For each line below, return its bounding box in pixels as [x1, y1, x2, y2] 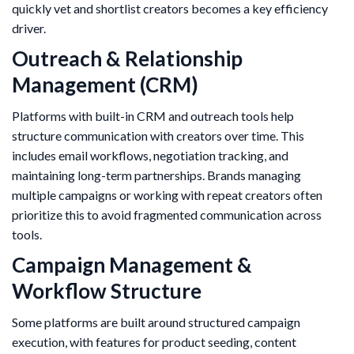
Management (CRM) [12, 72, 198, 98]
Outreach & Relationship [12, 46, 243, 72]
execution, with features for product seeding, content [12, 334, 296, 350]
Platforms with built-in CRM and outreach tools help [12, 108, 294, 124]
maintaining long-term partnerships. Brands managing [12, 168, 301, 183]
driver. [12, 21, 46, 36]
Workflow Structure [12, 278, 201, 304]
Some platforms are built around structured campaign [12, 314, 300, 330]
